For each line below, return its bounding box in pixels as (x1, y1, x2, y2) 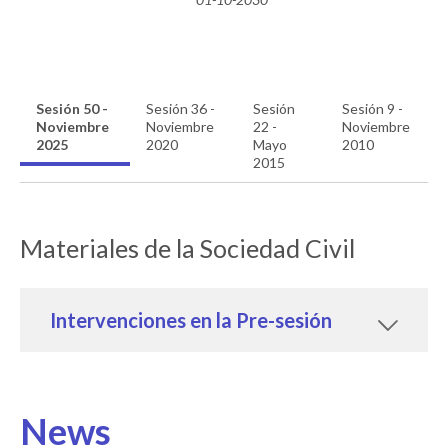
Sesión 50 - (36, 99, 108, 117)
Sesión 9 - (341, 99, 403, 117)
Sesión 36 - (146, 99, 216, 117)
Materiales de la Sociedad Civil (20, 232, 355, 263)
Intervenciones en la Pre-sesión (50, 307, 332, 332)
